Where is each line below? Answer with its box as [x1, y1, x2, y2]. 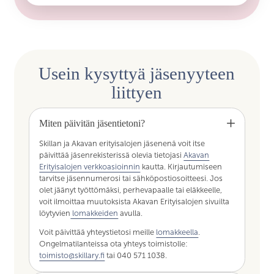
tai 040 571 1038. [105, 251, 168, 261]
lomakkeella [156, 228, 199, 237]
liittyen [111, 83, 163, 103]
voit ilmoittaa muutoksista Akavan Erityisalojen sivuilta [39, 197, 230, 206]
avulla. [118, 209, 143, 218]
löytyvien [39, 209, 71, 218]
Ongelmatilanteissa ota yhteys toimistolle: [39, 240, 188, 249]
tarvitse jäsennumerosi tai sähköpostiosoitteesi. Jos [39, 174, 223, 183]
